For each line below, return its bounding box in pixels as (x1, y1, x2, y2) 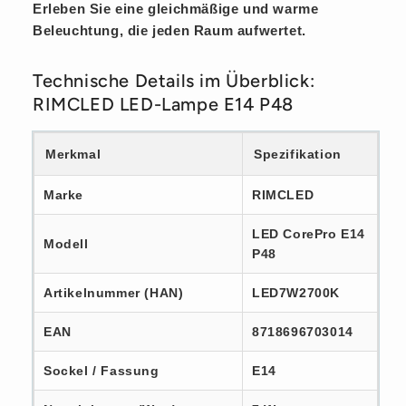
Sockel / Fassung (43, 362, 159, 378)
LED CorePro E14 (252, 226, 365, 241)
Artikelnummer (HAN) (43, 285, 184, 300)
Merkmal (45, 146, 101, 161)
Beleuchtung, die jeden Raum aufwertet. (33, 23, 306, 39)
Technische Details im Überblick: (33, 70, 315, 92)
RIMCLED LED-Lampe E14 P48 (33, 93, 295, 116)
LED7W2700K (252, 285, 340, 300)
